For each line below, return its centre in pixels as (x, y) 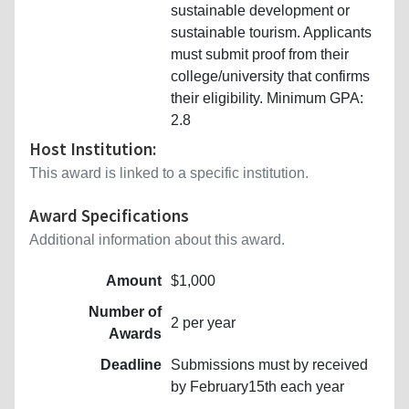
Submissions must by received (269, 364)
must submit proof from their (260, 54)
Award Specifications (109, 215)
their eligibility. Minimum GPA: (267, 98)
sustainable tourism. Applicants (271, 32)
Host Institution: (93, 148)
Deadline (131, 364)
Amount (134, 280)
